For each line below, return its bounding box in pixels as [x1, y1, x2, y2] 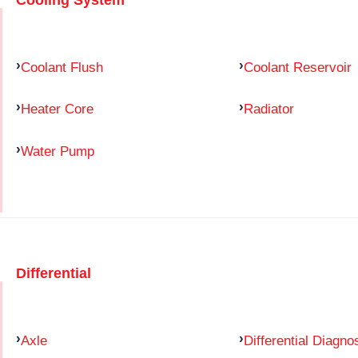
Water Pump [21, 143, 94, 160]
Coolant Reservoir [243, 58, 352, 75]
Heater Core [21, 101, 93, 117]
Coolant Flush [21, 58, 103, 75]
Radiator [243, 101, 294, 117]
